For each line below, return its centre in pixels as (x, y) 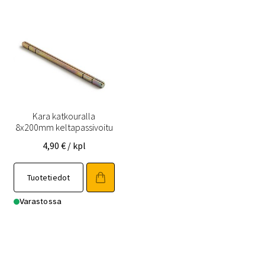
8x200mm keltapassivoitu (64, 127)
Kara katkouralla (64, 116)
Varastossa (41, 201)
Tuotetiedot (49, 177)
